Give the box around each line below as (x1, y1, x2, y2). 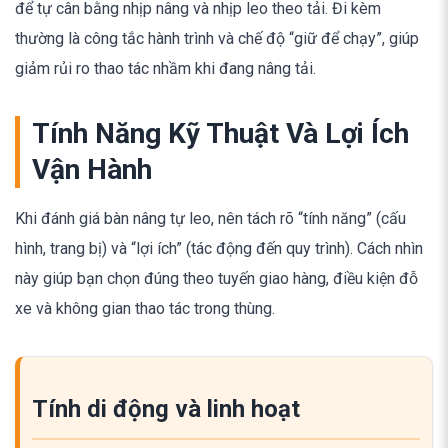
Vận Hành (32, 152, 152, 186)
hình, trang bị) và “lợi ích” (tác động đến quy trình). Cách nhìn (15, 238, 423, 258)
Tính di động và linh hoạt (32, 394, 300, 423)
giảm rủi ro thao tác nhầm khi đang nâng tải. (15, 58, 316, 78)
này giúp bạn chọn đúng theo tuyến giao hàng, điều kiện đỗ (15, 268, 418, 288)
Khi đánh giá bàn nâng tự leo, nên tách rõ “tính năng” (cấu (15, 208, 406, 228)
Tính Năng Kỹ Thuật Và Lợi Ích (32, 116, 409, 150)
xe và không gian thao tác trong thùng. (15, 298, 275, 318)
